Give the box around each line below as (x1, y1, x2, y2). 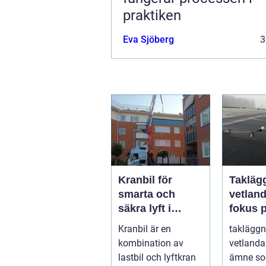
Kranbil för (118, 173, 172, 186)
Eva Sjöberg (123, 33, 174, 45)
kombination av (118, 237, 183, 249)
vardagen (118, 216, 166, 229)
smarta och (118, 188, 175, 200)
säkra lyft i (118, 202, 171, 214)
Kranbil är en (118, 223, 171, 235)
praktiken (123, 7, 181, 24)
